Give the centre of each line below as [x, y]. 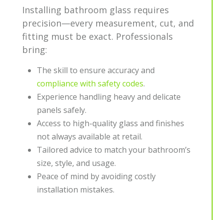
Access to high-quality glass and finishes [110, 124]
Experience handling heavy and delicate [109, 97]
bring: [35, 50]
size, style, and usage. [76, 163]
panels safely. [62, 110]
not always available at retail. [90, 137]
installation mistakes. [76, 190]
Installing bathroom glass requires [96, 10]
